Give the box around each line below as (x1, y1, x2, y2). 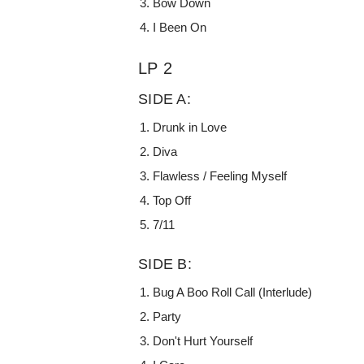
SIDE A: (138, 90, 191, 107)
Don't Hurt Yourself (153, 333, 253, 348)
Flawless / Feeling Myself (153, 168, 288, 183)
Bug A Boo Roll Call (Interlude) (153, 284, 313, 299)
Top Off (153, 193, 192, 207)
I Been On (153, 19, 207, 34)
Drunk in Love (153, 119, 227, 134)
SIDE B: (138, 255, 192, 272)
